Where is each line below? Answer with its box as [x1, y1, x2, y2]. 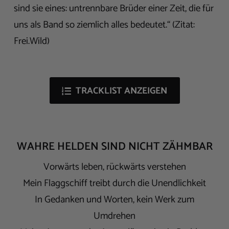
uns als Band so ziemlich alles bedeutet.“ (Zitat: [14, 17, 195, 33]
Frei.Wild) [14, 33, 50, 50]
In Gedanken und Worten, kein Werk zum [35, 192, 194, 208]
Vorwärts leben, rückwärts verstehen [43, 159, 186, 175]
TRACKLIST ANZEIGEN [76, 83, 167, 99]
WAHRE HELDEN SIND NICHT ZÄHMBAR [16, 138, 213, 156]
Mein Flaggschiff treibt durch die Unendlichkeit [23, 175, 206, 192]
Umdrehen [94, 208, 135, 224]
